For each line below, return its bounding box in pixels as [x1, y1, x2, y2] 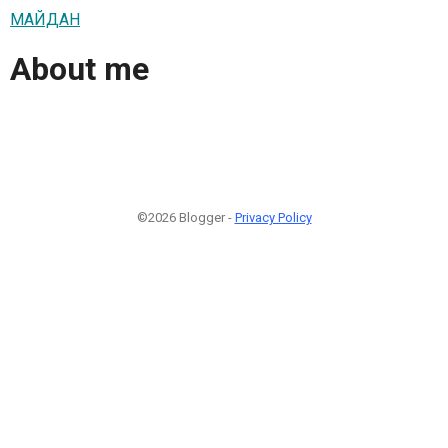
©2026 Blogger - [136, 209, 235, 225]
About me [10, 50, 149, 89]
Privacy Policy [234, 209, 312, 225]
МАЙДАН [10, 9, 80, 29]
